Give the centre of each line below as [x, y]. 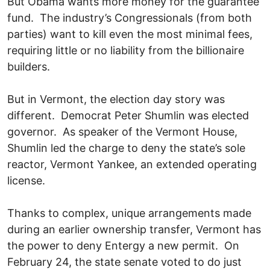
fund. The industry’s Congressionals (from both [130, 17]
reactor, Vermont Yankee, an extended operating [132, 164]
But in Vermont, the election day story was [116, 99]
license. [26, 180]
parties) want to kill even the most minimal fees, [130, 34]
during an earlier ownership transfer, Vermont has [134, 229]
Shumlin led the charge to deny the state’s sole [126, 148]
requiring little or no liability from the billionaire [126, 50]
